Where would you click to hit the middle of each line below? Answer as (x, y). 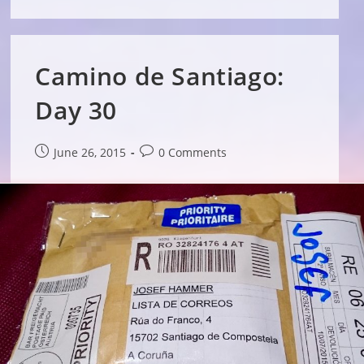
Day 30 (76, 110)
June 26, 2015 (90, 152)
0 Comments (193, 152)
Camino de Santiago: (160, 76)
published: (64, 168)
